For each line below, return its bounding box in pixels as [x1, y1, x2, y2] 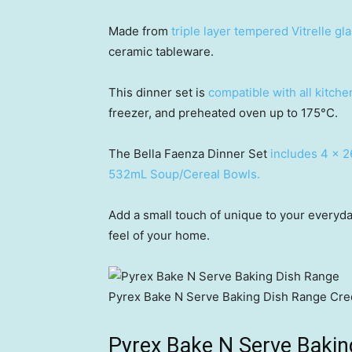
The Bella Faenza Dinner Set [108, 146, 270, 161]
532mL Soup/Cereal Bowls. [108, 167, 260, 181]
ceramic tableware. [108, 44, 214, 59]
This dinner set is [108, 85, 208, 100]
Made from [108, 24, 171, 38]
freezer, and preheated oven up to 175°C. [108, 105, 338, 120]
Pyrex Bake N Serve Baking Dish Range [108, 289, 327, 304]
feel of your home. [108, 228, 210, 243]
